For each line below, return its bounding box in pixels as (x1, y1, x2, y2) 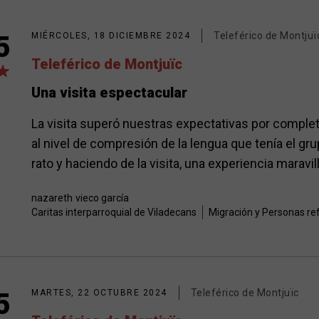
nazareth (31, 192, 73, 204)
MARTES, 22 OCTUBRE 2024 (31, 288, 167, 298)
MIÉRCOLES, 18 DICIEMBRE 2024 (31, 31, 190, 41)
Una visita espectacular (31, 84, 187, 101)
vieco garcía (75, 192, 129, 204)
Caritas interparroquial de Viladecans (31, 206, 197, 218)
